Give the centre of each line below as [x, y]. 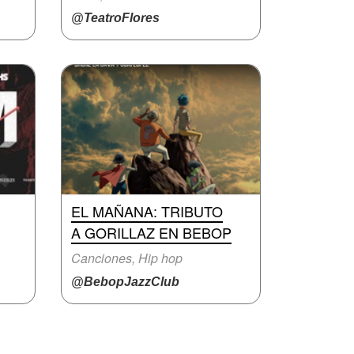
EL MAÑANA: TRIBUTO [147, 211]
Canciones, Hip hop [127, 258]
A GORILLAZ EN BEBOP [151, 232]
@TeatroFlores [115, 18]
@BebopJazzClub [125, 282]
